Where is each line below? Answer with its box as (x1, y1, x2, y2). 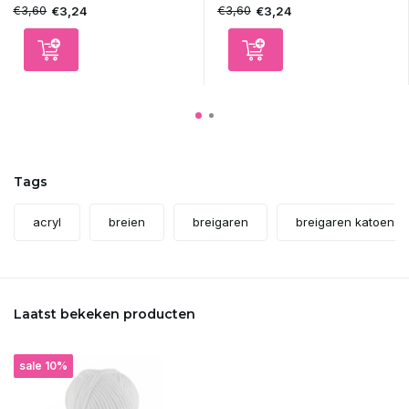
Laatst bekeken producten (14, 306, 195, 323)
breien (109, 215, 145, 230)
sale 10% (19, 359, 68, 373)
